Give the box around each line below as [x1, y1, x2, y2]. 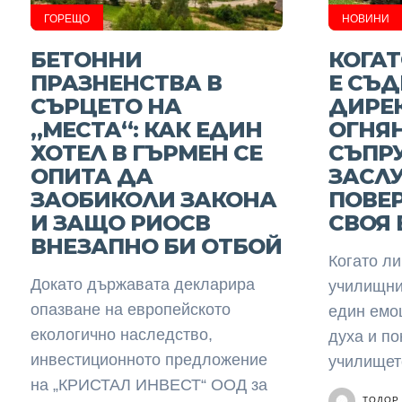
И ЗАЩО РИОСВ [30, 210, 210, 236]
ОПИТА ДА [30, 163, 153, 189]
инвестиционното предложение [30, 351, 267, 369]
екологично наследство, [30, 326, 213, 344]
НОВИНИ [341, 13, 389, 25]
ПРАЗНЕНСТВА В [30, 70, 222, 96]
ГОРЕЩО [43, 13, 90, 25]
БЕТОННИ [30, 47, 142, 73]
